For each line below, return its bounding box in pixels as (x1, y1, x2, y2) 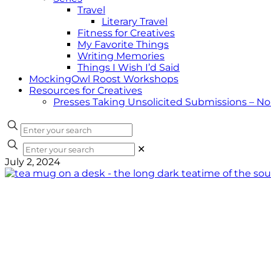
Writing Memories (77, 50, 165, 62)
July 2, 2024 (5, 156, 60, 168)
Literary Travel (102, 16, 168, 27)
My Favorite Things (77, 39, 169, 50)
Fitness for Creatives (77, 27, 175, 39)
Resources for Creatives (29, 85, 142, 96)
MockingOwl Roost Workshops (29, 73, 178, 85)
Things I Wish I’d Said (77, 62, 180, 73)
